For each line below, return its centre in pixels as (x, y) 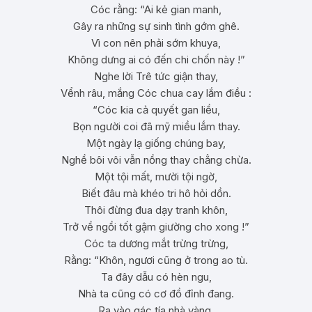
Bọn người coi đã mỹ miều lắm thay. (156, 126)
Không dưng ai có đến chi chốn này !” (156, 60)
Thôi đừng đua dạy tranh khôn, (156, 210)
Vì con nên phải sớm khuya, (156, 43)
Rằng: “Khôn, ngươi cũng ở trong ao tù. (156, 260)
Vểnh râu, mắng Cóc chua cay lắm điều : (156, 93)
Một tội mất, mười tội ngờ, (156, 177)
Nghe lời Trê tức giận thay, (156, 76)
